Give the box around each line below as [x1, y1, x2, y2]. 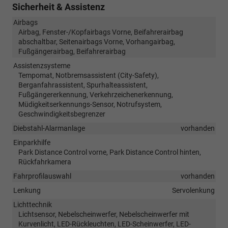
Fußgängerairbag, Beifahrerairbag [18, 47, 126, 55]
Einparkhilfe [13, 138, 50, 147]
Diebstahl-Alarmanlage [13, 124, 85, 132]
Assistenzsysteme [13, 61, 70, 70]
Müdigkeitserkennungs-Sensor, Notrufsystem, [18, 100, 162, 108]
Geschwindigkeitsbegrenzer [18, 109, 105, 118]
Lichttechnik [13, 200, 52, 209]
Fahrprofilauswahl [13, 172, 71, 180]
